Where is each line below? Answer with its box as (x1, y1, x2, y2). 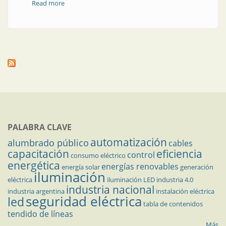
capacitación (8, 147, 69, 161)
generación (180, 162, 213, 172)
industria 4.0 (156, 175, 193, 184)
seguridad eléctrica (26, 192, 142, 210)
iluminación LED (107, 175, 155, 184)
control (127, 149, 155, 160)
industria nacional (66, 183, 154, 197)
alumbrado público (8, 137, 89, 149)
